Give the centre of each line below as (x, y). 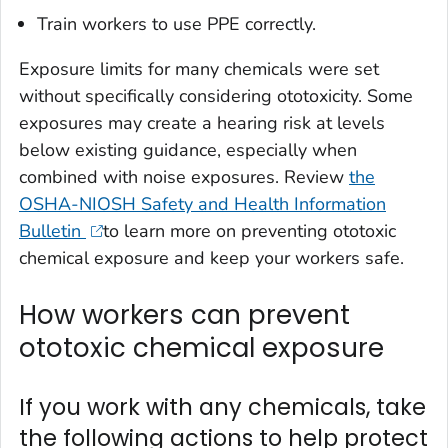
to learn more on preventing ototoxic (249, 231)
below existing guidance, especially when (188, 150)
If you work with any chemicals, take (222, 407)
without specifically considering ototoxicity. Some (216, 96)
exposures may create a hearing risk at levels (202, 123)
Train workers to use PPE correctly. (176, 24)
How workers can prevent (184, 315)
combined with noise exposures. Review (184, 177)
